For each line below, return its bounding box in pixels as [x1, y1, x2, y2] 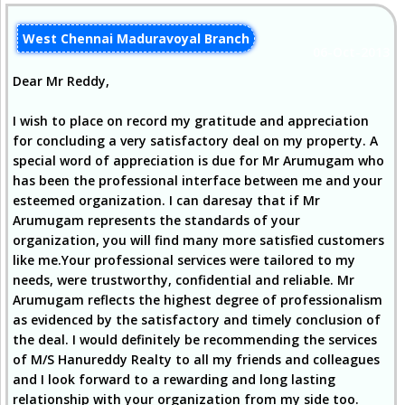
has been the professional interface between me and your [13, 172, 382, 189]
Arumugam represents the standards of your [13, 212, 300, 229]
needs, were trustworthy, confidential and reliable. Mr [13, 271, 354, 288]
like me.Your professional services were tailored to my [13, 251, 355, 268]
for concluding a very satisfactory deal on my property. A [13, 132, 378, 149]
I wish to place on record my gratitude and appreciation [13, 112, 369, 129]
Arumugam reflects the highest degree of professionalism [13, 291, 382, 308]
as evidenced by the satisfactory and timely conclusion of [13, 311, 381, 328]
